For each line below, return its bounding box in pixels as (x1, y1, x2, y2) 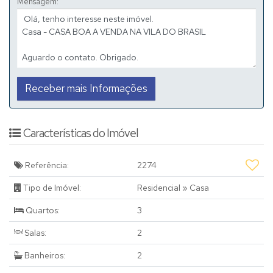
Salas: (23, 227, 46, 239)
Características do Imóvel (23, 126, 138, 141)
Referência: (23, 160, 69, 171)
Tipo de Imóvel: (21, 182, 81, 194)
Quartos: (24, 205, 60, 216)
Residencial (137, 182, 182, 194)
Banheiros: (23, 250, 65, 261)
